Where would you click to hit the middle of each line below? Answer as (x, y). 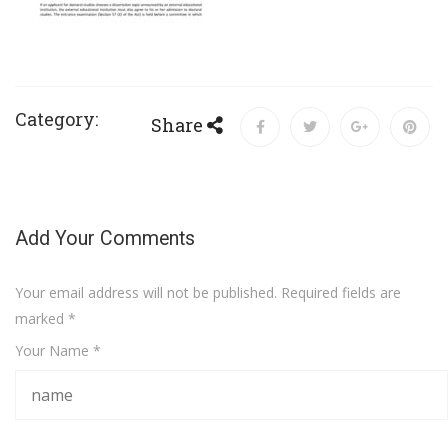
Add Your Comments (105, 239)
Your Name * (58, 351)
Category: (56, 119)
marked (41, 319)
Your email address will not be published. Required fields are (208, 293)
